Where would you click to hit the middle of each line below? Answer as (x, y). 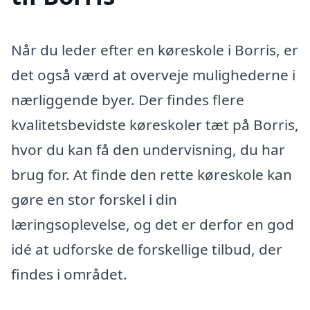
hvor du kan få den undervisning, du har (148, 150)
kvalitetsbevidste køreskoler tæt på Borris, (155, 125)
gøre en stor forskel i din (94, 200)
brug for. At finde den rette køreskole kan (152, 175)
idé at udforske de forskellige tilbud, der (147, 249)
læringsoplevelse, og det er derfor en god (153, 225)
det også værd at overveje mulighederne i (153, 75)
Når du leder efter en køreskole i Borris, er (155, 50)
